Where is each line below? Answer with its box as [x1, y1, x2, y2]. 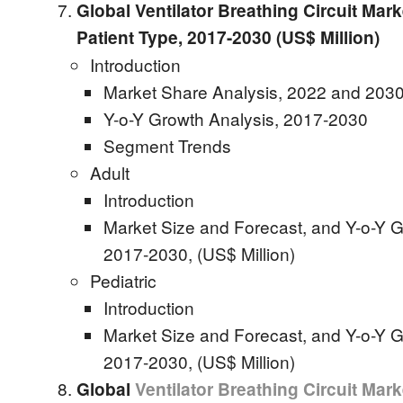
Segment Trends [103, 133, 231, 157]
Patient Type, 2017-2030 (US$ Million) [76, 25, 380, 49]
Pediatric [90, 268, 157, 292]
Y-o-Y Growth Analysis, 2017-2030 [103, 106, 368, 130]
